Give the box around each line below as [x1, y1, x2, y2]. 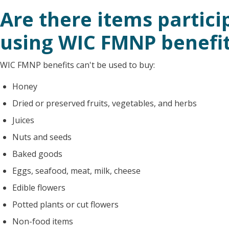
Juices [12, 114, 34, 126]
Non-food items [12, 215, 73, 227]
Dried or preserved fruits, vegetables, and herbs [12, 97, 197, 109]
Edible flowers [12, 181, 65, 193]
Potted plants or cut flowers [12, 198, 119, 210]
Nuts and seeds [12, 131, 72, 143]
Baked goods [12, 148, 62, 159]
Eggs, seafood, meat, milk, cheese [12, 165, 141, 176]
